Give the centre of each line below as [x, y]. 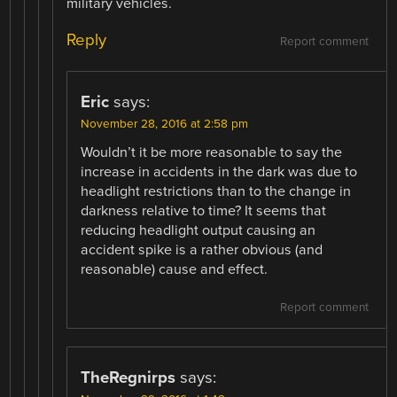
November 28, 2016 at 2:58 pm [165, 125]
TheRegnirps [128, 378]
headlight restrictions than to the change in [216, 192]
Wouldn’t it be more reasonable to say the [212, 153]
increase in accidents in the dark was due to [219, 172]
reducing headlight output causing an [198, 231]
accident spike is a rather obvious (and [202, 250]
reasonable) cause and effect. [175, 270]
